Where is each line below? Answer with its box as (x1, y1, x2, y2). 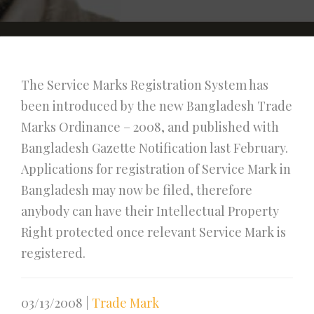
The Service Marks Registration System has (21, 76, 268, 93)
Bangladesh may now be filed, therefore (21, 182, 252, 198)
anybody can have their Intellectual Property (21, 203, 279, 219)
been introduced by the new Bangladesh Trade (21, 97, 292, 114)
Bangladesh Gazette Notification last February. (21, 139, 288, 156)
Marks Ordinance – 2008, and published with (21, 118, 279, 135)
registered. (21, 245, 86, 261)
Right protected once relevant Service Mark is (21, 224, 286, 240)
